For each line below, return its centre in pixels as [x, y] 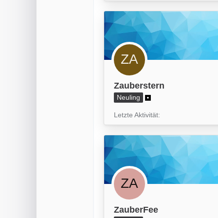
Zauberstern [139, 85]
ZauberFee [136, 210]
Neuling [128, 98]
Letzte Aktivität [136, 115]
